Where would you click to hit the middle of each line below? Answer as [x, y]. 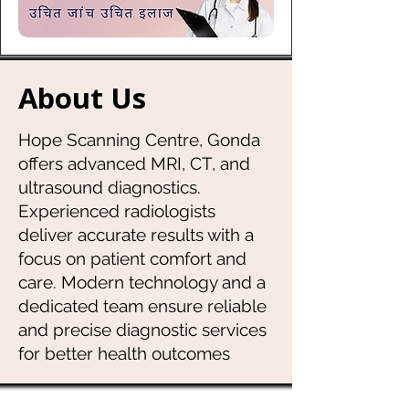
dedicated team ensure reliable [142, 306]
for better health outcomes [124, 353]
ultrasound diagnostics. [110, 187]
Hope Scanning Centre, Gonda [139, 140]
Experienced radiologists [117, 211]
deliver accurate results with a [136, 235]
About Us [86, 98]
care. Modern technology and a [142, 282]
